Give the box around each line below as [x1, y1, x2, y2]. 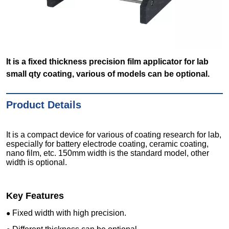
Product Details [6, 99, 82, 111]
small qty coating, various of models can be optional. [6, 70, 210, 79]
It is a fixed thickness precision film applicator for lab [6, 57, 209, 66]
